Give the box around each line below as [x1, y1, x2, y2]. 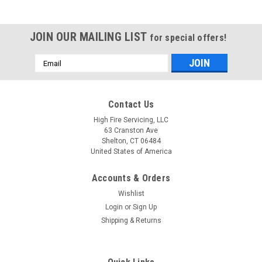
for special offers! [150, 32, 227, 44]
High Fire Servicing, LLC [94, 116, 168, 125]
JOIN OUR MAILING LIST [29, 30, 150, 44]
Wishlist [118, 189, 144, 198]
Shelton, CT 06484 [101, 137, 161, 146]
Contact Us [108, 99, 154, 111]
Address [35, 67, 66, 77]
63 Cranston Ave [104, 126, 158, 135]
